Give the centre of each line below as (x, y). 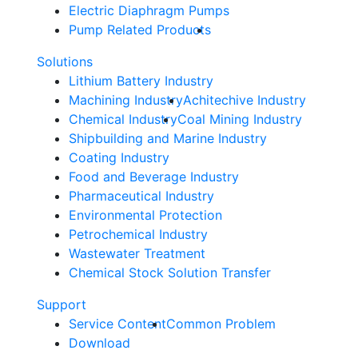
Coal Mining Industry (240, 119)
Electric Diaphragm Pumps (149, 10)
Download (99, 342)
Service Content (117, 323)
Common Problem (221, 323)
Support (62, 304)
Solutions (65, 61)
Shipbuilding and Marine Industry (168, 138)
